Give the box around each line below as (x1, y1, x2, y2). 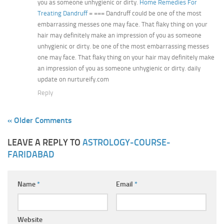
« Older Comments (7, 115, 72, 125)
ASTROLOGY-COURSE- (82, 137, 170, 148)
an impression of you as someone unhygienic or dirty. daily (37, 64, 200, 72)
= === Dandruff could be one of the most (87, 9, 201, 17)
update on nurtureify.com (37, 75, 109, 83)
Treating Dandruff (37, 9, 87, 17)
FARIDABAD (7, 149, 54, 160)
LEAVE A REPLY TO (7, 137, 82, 148)
